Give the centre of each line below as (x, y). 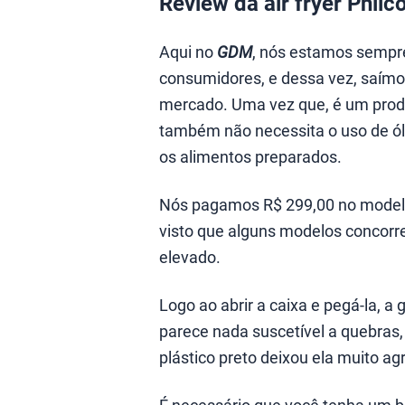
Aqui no (188, 52)
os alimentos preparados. (250, 156)
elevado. (190, 257)
